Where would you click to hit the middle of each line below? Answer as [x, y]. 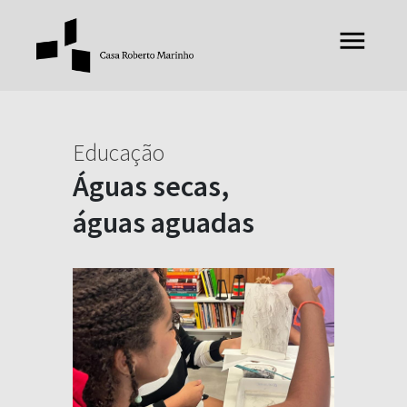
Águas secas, [151, 186]
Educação [119, 153]
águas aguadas [164, 223]
